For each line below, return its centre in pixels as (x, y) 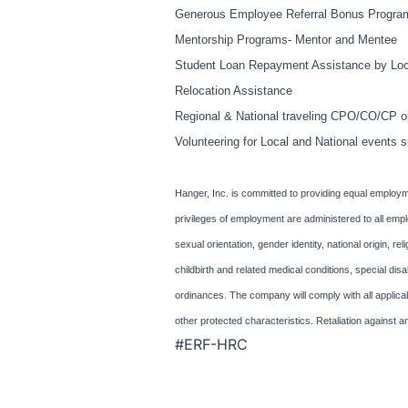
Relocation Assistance (234, 91)
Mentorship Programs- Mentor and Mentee (286, 40)
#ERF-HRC (211, 345)
